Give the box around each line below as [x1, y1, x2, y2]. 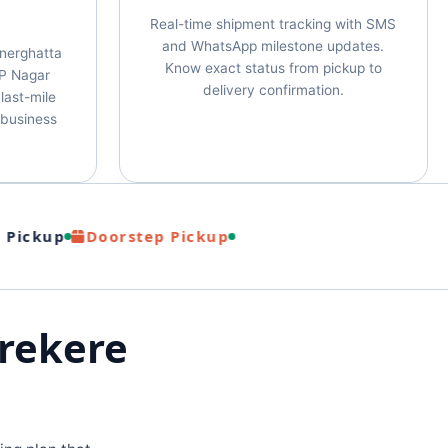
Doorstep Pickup [56, 226, 199, 246]
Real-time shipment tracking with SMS [150, 16, 397, 32]
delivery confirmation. [202, 82, 344, 98]
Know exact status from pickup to [164, 60, 382, 76]
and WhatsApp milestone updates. [162, 38, 385, 54]
